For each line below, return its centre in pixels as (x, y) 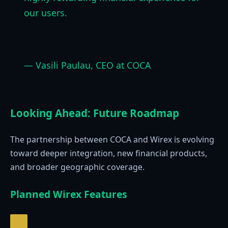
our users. (45, 12)
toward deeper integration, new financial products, (109, 153)
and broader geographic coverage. (77, 167)
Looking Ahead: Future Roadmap (95, 113)
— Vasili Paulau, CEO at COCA (87, 65)
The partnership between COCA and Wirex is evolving (112, 140)
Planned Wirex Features (69, 194)
